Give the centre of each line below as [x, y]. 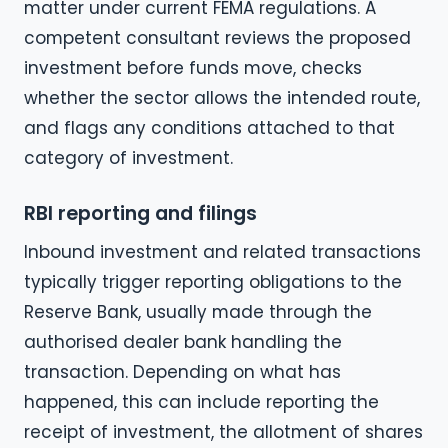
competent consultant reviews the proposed [217, 38]
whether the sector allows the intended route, [222, 98]
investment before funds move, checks [193, 68]
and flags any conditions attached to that [209, 128]
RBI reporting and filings [140, 213]
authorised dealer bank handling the [183, 342]
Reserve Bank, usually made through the [198, 312]
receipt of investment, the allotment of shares [223, 432]
